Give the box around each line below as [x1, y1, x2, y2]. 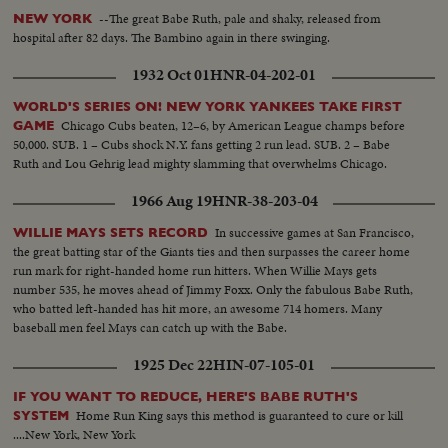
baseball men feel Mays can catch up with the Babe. [13, 317, 288, 337]
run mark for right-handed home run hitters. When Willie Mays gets [13, 260, 378, 280]
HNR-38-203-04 [211, 189, 318, 212]
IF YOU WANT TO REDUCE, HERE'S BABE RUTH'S [13, 388, 359, 404]
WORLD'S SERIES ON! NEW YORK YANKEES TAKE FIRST [13, 98, 403, 114]
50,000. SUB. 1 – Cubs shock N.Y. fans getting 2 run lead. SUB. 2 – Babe [13, 134, 391, 154]
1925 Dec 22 [133, 353, 213, 376]
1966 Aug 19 [130, 189, 212, 212]
